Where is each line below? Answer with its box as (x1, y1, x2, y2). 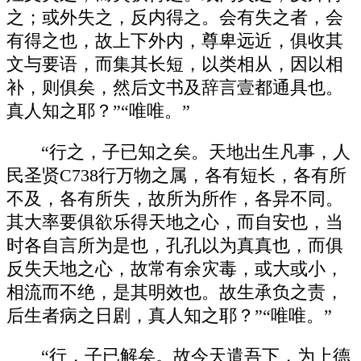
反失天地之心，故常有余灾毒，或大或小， (6, 259, 343, 279)
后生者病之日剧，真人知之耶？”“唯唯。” (6, 305, 332, 326)
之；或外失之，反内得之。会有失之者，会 (6, 7, 343, 27)
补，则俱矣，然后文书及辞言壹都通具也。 (6, 77, 343, 98)
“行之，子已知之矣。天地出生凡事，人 (41, 142, 351, 162)
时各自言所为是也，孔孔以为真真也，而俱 (6, 235, 343, 255)
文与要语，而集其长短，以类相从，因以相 (6, 54, 343, 74)
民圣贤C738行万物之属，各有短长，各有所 (6, 165, 346, 185)
